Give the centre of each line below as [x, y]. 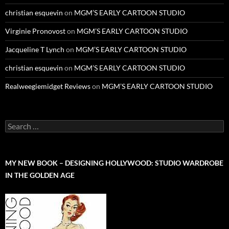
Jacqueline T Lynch [35, 49]
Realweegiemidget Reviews [48, 86]
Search [15, 124]
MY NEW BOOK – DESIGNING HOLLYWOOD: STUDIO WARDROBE [114, 163]
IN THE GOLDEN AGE [40, 175]
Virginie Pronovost [35, 31]
